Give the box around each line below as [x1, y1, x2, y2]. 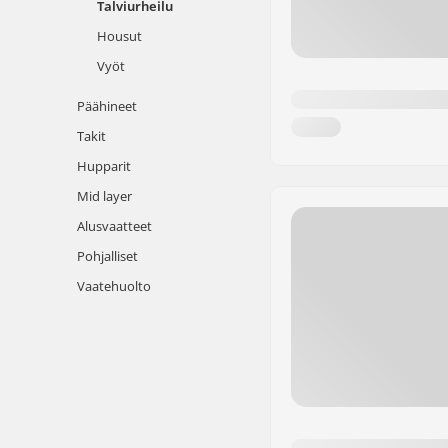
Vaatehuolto [77, 277, 151, 295]
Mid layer [77, 187, 132, 205]
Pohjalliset [77, 247, 138, 265]
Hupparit [77, 157, 131, 175]
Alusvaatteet [77, 217, 152, 235]
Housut [97, 27, 142, 45]
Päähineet [77, 97, 137, 115]
